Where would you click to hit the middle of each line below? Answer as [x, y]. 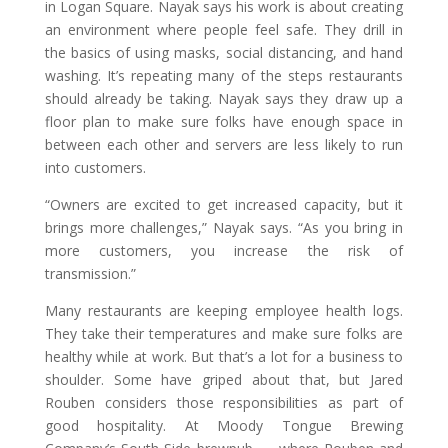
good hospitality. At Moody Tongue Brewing [224, 425]
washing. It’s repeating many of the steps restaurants [224, 75]
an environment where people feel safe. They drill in [224, 29]
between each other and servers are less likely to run [224, 144]
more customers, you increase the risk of [224, 250]
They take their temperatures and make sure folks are [224, 333]
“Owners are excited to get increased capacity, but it [224, 204]
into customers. [95, 167]
